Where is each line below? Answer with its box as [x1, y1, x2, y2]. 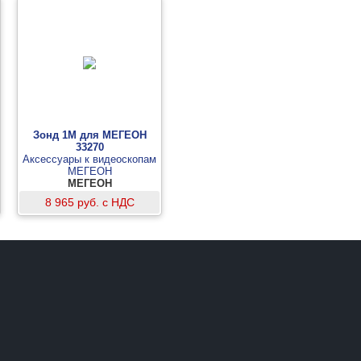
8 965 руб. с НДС [44, 196, 135, 209]
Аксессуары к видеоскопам [23, 153, 156, 165]
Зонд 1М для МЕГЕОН [32, 129, 147, 141]
